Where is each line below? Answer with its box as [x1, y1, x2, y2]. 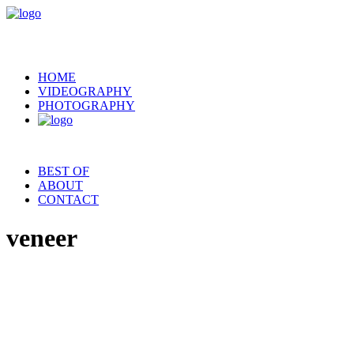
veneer [6, 224, 77, 253]
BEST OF [38, 164, 89, 178]
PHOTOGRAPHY [38, 99, 135, 112]
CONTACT [38, 193, 99, 206]
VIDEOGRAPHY [38, 85, 132, 98]
